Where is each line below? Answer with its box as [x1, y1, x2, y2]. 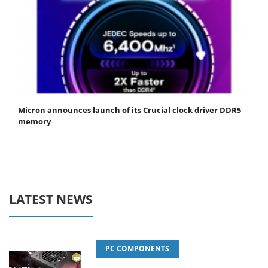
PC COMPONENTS [105, 243, 169, 254]
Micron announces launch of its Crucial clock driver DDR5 [18, 105, 241, 116]
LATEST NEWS [9, 191, 93, 208]
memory [18, 116, 51, 127]
